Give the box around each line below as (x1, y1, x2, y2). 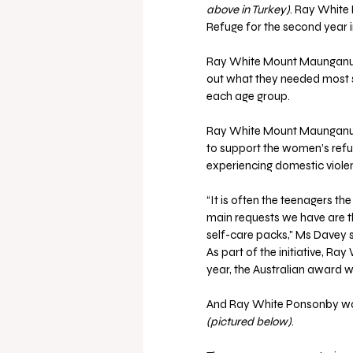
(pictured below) (206, 314, 292, 329)
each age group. (206, 89, 290, 104)
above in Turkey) (206, 2, 290, 17)
